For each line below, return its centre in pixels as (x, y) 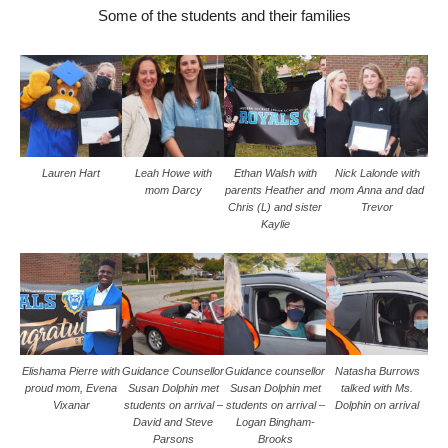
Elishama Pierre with (71, 370)
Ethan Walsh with (275, 172)
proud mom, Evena (71, 387)
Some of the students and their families (224, 15)
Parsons (173, 438)
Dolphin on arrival (377, 404)
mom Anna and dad (377, 189)
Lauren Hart (71, 172)
